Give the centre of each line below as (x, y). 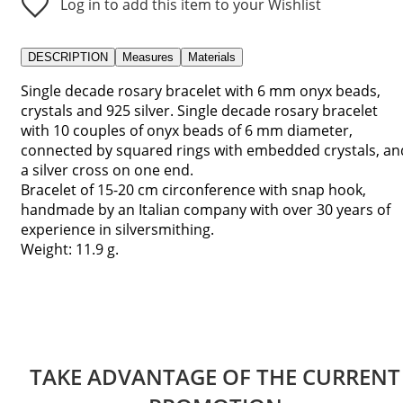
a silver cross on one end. (107, 170)
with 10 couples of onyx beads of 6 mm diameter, (187, 130)
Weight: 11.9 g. (70, 249)
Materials (212, 57)
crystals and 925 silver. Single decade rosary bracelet (199, 110)
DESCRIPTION (68, 57)
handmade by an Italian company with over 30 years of (206, 209)
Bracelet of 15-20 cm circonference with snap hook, (193, 189)
